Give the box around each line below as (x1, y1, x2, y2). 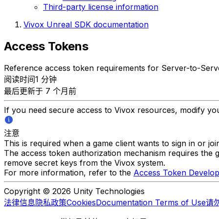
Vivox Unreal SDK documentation (23, 19, 149, 29)
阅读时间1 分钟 (4, 74, 57, 84)
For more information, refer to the (4, 167, 133, 177)
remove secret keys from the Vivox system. (4, 157, 165, 168)
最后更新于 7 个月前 (4, 86, 76, 96)
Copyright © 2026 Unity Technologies (4, 186, 145, 196)
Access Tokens (4, 39, 88, 53)
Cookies (66, 197, 96, 207)
